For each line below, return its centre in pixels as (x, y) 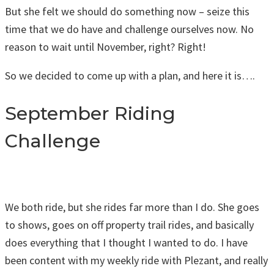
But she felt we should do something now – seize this (127, 11)
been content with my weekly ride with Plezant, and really (136, 261)
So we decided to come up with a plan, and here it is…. (130, 75)
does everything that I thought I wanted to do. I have (126, 243)
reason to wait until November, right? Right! (106, 46)
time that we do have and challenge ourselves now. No (129, 29)
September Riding (90, 113)
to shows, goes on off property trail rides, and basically (129, 225)
